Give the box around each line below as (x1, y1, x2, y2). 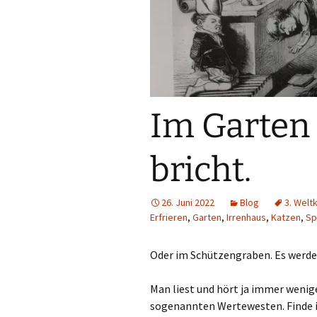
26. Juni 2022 (161, 196, 214, 209)
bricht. (150, 149, 251, 190)
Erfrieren (150, 211, 188, 224)
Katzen (271, 211, 301, 224)
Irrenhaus (226, 211, 266, 224)
